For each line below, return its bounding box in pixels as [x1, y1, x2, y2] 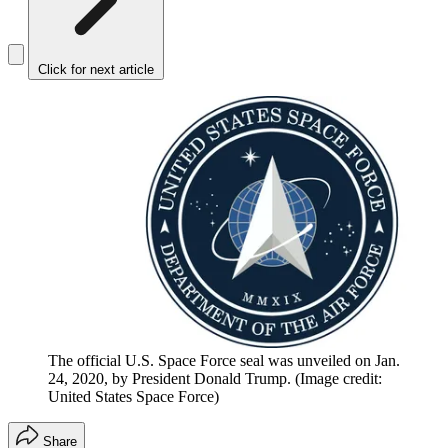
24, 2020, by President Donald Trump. [48, 370, 291, 388]
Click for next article [38, 62, 154, 78]
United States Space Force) [48, 388, 219, 406]
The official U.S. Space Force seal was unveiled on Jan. [48, 352, 400, 370]
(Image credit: [295, 370, 382, 388]
